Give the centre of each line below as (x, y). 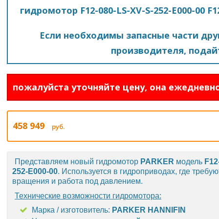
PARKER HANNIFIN (149, 210)
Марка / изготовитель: (72, 210)
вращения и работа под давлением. (77, 181)
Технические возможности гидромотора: (88, 196)
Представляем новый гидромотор (77, 162)
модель (189, 162)
